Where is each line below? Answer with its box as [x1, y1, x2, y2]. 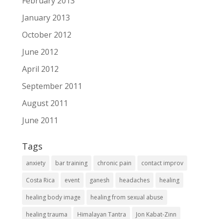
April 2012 [22, 64, 59, 75]
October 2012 [22, 29, 71, 41]
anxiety [25, 159, 45, 168]
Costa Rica [25, 176, 55, 185]
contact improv [141, 159, 183, 168]
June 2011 [22, 115, 58, 126]
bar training [55, 159, 88, 168]
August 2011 [22, 98, 68, 109]
